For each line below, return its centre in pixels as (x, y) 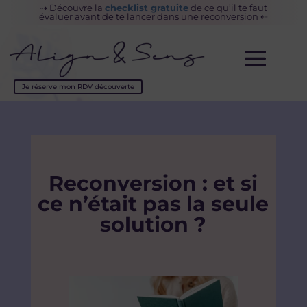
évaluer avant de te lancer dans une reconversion (149, 16)
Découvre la (77, 8)
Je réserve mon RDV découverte (78, 87)
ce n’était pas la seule (153, 204)
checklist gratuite (146, 8)
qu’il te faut (242, 8)
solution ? (153, 225)
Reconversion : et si (153, 184)
